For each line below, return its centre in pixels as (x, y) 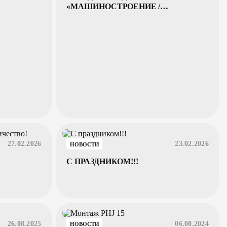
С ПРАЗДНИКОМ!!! (102, 161)
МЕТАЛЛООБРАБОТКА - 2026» (126, 16)
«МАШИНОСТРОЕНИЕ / (113, 6)
